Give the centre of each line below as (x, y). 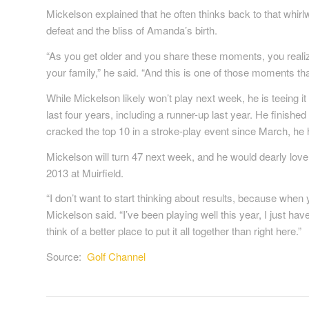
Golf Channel (116, 257)
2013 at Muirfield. (85, 172)
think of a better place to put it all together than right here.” (174, 231)
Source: (67, 257)
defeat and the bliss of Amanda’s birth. (132, 30)
